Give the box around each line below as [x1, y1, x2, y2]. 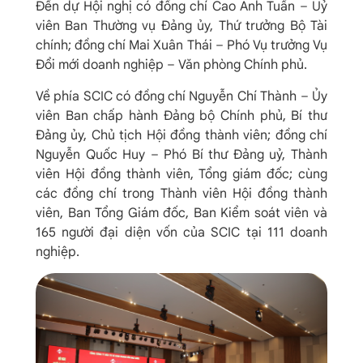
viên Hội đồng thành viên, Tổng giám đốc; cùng [36, 165, 327, 182]
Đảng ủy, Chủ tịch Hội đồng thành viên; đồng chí [36, 126, 327, 143]
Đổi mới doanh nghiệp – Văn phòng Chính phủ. [36, 57, 307, 74]
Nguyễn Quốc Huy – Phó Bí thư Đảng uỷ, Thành [36, 146, 327, 163]
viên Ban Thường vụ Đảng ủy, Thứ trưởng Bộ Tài [36, 18, 327, 35]
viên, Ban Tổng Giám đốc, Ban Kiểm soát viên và [36, 204, 327, 221]
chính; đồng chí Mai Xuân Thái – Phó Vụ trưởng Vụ [36, 37, 327, 54]
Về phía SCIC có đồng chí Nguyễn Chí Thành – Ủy [36, 88, 327, 105]
